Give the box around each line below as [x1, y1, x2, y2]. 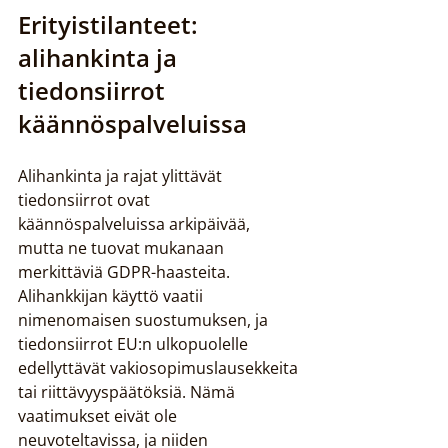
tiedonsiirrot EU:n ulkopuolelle [18, 333, 252, 355]
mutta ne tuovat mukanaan [18, 237, 228, 259]
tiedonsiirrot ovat [18, 189, 154, 211]
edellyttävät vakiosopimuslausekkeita [18, 357, 302, 379]
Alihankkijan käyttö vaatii [18, 285, 207, 307]
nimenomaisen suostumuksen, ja [18, 309, 272, 331]
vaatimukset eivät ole [18, 405, 181, 427]
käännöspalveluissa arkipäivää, [18, 213, 254, 235]
